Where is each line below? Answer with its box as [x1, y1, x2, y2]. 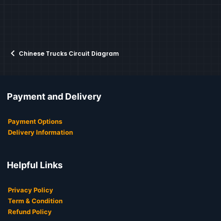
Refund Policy [8, 208, 52, 216]
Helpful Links [7, 160, 63, 171]
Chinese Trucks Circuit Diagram [19, 49, 119, 58]
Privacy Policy [8, 186, 53, 194]
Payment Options [8, 117, 62, 126]
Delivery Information [8, 128, 73, 137]
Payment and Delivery [7, 91, 102, 102]
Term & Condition [8, 197, 63, 205]
